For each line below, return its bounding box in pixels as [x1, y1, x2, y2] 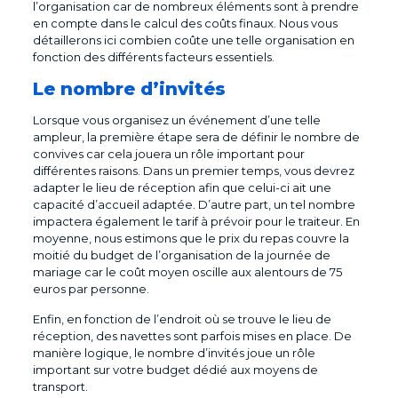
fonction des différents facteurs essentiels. [32, 49, 275, 64]
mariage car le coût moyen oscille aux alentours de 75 [32, 264, 342, 279]
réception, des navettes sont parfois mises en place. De [32, 328, 352, 343]
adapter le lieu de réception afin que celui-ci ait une [32, 179, 331, 195]
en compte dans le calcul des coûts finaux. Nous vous [32, 15, 338, 30]
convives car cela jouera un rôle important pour [32, 146, 305, 161]
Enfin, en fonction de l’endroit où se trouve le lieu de [32, 311, 331, 326]
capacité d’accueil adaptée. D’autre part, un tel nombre [32, 196, 355, 211]
